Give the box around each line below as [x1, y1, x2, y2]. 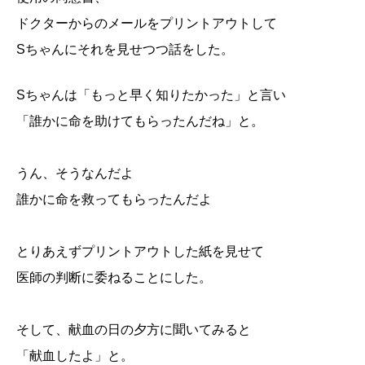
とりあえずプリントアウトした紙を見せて [16, 244, 264, 258]
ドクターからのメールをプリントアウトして [16, 15, 277, 30]
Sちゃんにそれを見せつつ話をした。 [16, 42, 234, 56]
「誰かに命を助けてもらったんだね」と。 [16, 113, 264, 128]
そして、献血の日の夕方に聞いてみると [16, 322, 251, 336]
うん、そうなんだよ [16, 165, 134, 180]
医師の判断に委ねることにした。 [16, 270, 212, 284]
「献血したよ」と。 [16, 348, 134, 363]
